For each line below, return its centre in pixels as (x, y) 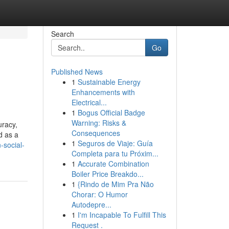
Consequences (96, 133)
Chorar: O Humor (99, 194)
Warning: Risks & (99, 123)
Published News (77, 72)
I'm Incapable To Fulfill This (122, 215)
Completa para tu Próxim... (115, 153)
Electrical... (89, 102)
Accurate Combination (113, 164)
